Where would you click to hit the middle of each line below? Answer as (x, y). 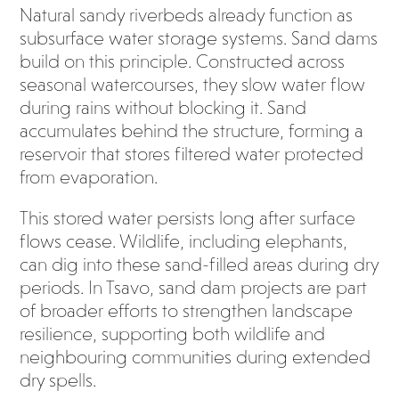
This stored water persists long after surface (188, 218)
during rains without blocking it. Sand (163, 108)
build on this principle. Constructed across (183, 61)
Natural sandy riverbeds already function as (187, 15)
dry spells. (58, 380)
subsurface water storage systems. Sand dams (199, 38)
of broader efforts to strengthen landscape (187, 311)
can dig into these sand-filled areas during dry (199, 265)
